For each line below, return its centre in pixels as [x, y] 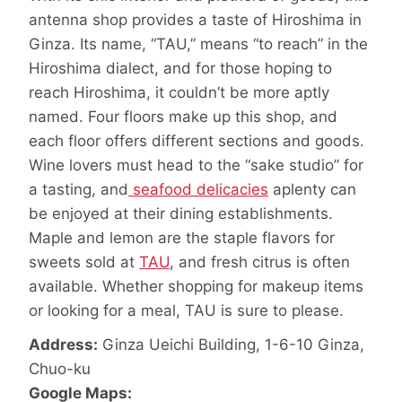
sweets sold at [84, 262]
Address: [63, 344]
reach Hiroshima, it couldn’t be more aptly [179, 93]
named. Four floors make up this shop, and [183, 117]
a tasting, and [79, 190]
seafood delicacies [198, 190]
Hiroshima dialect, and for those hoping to [180, 69]
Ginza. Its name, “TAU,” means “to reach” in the [198, 44]
